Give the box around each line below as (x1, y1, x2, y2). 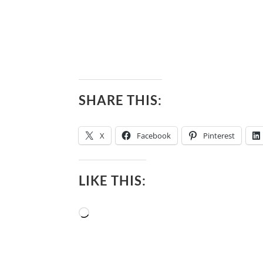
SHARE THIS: (79, 92, 163, 108)
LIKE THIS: (79, 172, 147, 188)
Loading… (89, 207, 127, 219)
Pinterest (203, 130, 235, 141)
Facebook (137, 130, 171, 141)
